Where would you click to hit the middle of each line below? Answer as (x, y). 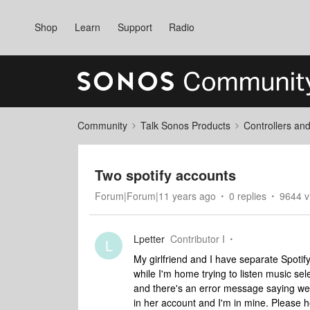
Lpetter (149, 239)
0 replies (248, 196)
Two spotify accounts (165, 175)
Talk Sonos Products (185, 125)
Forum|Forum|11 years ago (155, 196)
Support (135, 27)
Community (102, 125)
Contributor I (198, 239)
